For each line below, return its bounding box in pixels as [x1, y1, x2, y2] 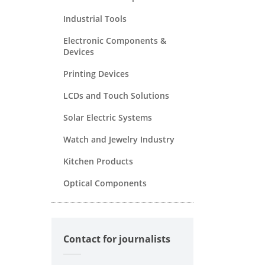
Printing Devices [63, 67, 129, 79]
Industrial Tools [63, 12, 127, 24]
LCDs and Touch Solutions [63, 89, 169, 101]
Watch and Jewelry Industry [63, 133, 174, 145]
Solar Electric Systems [63, 111, 152, 123]
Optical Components [63, 177, 147, 189]
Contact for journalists [63, 232, 170, 245]
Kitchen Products [63, 155, 133, 167]
